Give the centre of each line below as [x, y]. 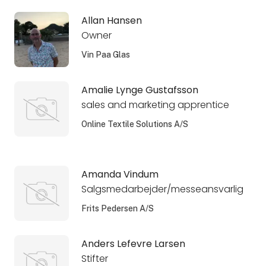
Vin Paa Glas [105, 54]
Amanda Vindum [120, 175]
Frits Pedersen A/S [117, 208]
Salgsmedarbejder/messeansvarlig [162, 189]
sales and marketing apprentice [155, 104]
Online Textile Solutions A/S [134, 124]
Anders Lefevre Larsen [133, 244]
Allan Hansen [111, 20]
